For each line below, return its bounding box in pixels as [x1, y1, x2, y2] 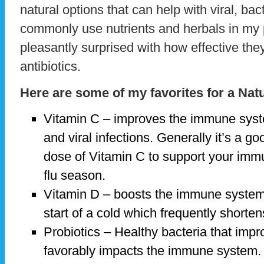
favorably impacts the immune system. [44, 243, 261, 259]
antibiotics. [20, 58, 81, 74]
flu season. [44, 168, 105, 183]
